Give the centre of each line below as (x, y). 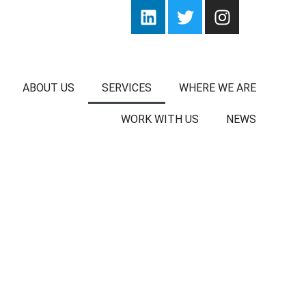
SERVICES (127, 88)
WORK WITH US (160, 119)
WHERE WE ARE (218, 88)
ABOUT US (49, 88)
